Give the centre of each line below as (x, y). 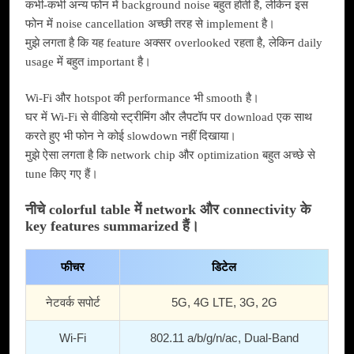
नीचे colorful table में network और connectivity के (168, 209)
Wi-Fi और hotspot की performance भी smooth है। (142, 98)
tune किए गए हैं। (62, 174)
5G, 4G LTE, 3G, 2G (224, 302)
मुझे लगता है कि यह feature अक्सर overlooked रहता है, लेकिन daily (174, 42)
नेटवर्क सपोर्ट (73, 302)
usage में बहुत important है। (88, 61)
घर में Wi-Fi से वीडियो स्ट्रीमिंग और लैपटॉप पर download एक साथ (169, 117)
